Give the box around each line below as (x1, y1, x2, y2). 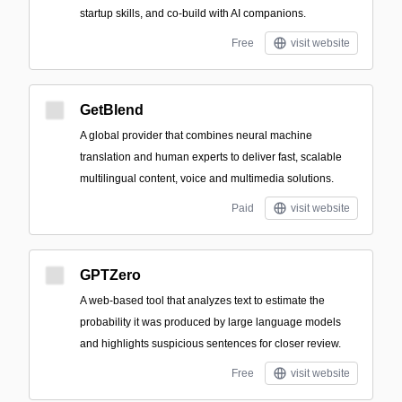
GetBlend (80, 102, 144, 118)
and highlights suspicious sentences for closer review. (80, 337, 341, 350)
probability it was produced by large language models (80, 316, 341, 328)
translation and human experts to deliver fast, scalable (80, 151, 342, 163)
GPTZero (80, 267, 141, 283)
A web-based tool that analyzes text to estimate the (80, 294, 325, 307)
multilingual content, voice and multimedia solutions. (80, 172, 334, 185)
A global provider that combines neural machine (80, 129, 312, 142)
